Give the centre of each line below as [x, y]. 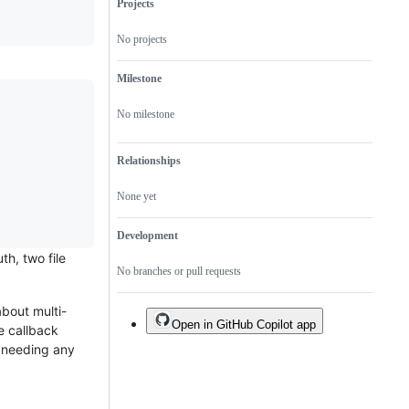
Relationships [149, 161]
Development [147, 236]
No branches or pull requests [179, 272]
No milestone [146, 115]
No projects [142, 40]
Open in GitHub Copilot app [244, 325]
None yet [136, 197]
